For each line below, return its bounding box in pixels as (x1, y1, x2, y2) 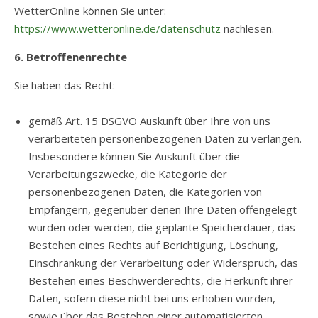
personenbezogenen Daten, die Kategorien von (28, 185, 262, 199)
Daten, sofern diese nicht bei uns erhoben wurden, (28, 291, 275, 305)
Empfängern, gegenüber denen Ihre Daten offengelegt (28, 202, 297, 216)
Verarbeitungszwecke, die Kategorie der (28, 167, 227, 181)
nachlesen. (221, 21, 274, 35)
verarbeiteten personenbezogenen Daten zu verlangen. (28, 131, 302, 146)
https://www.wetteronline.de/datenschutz (14, 21, 221, 35)
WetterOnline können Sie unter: (14, 4, 166, 18)
